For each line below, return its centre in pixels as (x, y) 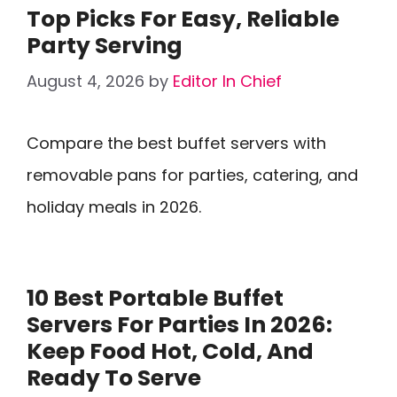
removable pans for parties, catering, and (192, 175)
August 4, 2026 (86, 81)
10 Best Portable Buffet (155, 298)
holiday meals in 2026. (114, 207)
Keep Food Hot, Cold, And (170, 351)
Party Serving (105, 46)
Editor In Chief (227, 81)
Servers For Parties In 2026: (179, 325)
